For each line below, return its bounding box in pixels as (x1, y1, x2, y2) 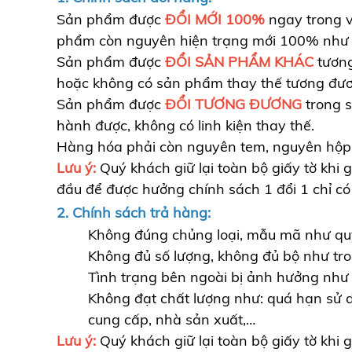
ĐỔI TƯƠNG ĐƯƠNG (165, 95, 302, 113)
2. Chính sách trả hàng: (57, 203, 211, 222)
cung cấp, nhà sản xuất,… (88, 310, 255, 328)
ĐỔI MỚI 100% (165, 10, 265, 28)
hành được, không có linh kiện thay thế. (57, 116, 314, 134)
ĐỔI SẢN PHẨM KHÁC (165, 53, 313, 71)
